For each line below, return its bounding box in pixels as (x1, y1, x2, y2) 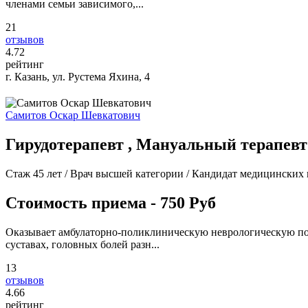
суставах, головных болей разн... (5, 239, 159, 250)
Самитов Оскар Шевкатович (5, 109, 140, 122)
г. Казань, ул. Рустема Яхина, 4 (5, 71, 150, 83)
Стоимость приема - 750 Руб (5, 194, 216, 212)
